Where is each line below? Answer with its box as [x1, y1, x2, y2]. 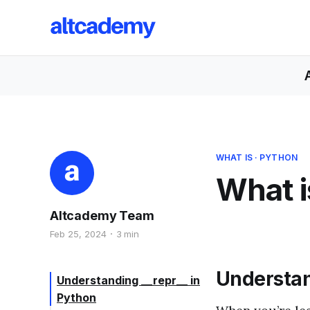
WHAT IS [216, 152, 253, 163]
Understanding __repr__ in [57, 273, 200, 287]
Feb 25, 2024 [50, 228, 107, 239]
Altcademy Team [50, 208, 154, 223]
